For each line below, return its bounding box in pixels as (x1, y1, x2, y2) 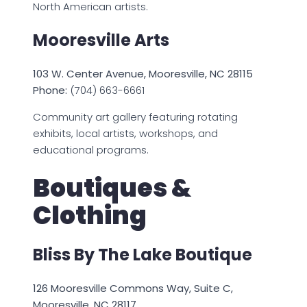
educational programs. (33, 142, 149, 157)
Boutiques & (33, 170, 191, 206)
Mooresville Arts (33, 28, 169, 51)
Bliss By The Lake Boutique (33, 243, 252, 267)
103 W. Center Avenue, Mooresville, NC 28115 (33, 66, 253, 81)
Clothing (33, 197, 147, 233)
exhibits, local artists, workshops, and (33, 125, 218, 140)
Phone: (33, 82, 67, 97)
